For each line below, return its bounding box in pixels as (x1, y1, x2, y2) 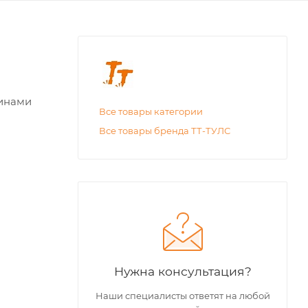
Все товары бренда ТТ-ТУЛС (99, 124, 230, 136)
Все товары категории (99, 105, 203, 117)
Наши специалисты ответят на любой (95, 289, 270, 301)
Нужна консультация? (113, 263, 252, 278)
